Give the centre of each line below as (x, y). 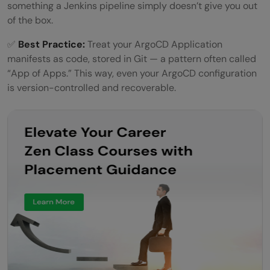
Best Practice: (52, 44)
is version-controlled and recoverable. (92, 87)
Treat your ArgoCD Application (154, 44)
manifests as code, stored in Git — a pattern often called (132, 58)
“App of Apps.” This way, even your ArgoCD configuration (132, 73)
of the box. (30, 20)
